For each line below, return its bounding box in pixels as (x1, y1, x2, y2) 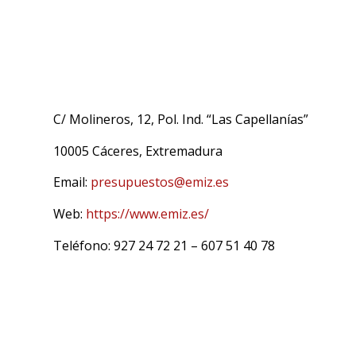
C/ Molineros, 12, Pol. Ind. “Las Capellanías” (53, 110, 308, 129)
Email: (53, 173, 91, 192)
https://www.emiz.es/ (86, 204, 209, 222)
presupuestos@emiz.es (91, 173, 229, 192)
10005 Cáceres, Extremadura (53, 141, 222, 160)
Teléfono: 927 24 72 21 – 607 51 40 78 (53, 236, 275, 254)
